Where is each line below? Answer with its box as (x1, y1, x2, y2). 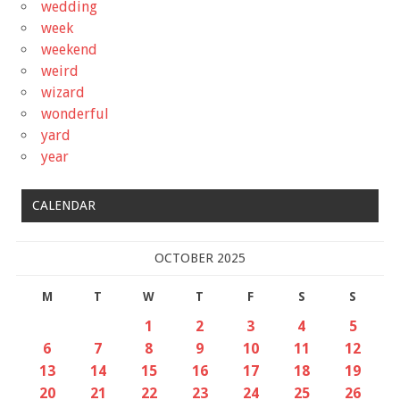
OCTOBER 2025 (154, 250, 246, 265)
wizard (41, 83, 85, 101)
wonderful (41, 104, 109, 122)
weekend (41, 40, 97, 58)
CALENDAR (31, 198, 96, 213)
